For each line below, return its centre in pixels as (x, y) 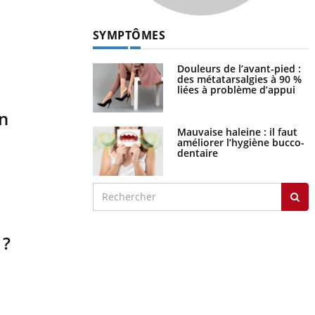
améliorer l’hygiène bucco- (240, 142)
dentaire (197, 153)
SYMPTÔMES (129, 35)
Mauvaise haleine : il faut (237, 131)
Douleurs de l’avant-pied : (239, 68)
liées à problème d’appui (236, 89)
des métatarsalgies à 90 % (239, 79)
